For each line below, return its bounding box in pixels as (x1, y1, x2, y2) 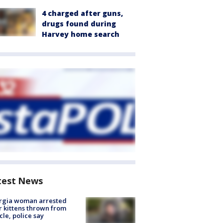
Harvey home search (42, 29, 119, 39)
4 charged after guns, (42, 8, 123, 18)
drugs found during (42, 19, 116, 29)
